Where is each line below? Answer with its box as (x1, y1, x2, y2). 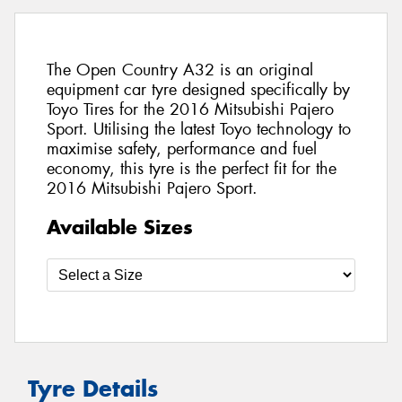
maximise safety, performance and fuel (47, 138, 317, 161)
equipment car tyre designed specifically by (47, 79, 350, 101)
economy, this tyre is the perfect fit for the (47, 158, 336, 180)
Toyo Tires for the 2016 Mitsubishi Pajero (47, 99, 334, 121)
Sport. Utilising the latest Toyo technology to (47, 118, 351, 141)
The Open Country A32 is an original (47, 59, 313, 82)
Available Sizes (47, 214, 193, 240)
